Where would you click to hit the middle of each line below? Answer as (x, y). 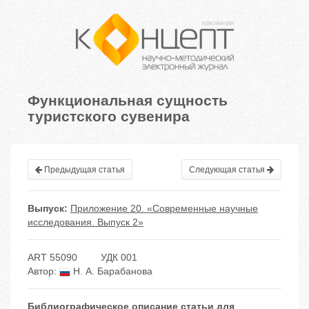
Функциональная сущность (128, 100)
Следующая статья (228, 170)
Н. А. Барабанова (111, 271)
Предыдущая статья (83, 170)
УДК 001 (119, 258)
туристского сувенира (109, 116)
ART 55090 (52, 258)
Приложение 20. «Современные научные (164, 209)
